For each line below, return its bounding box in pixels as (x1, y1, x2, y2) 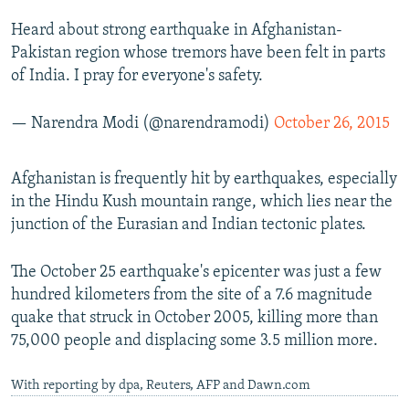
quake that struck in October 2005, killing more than (11, 309, 378, 328)
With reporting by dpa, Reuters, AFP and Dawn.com (11, 379, 310, 393)
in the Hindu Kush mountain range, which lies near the (11, 194, 393, 212)
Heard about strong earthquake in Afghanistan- (11, 22, 342, 40)
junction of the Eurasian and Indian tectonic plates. (11, 216, 366, 235)
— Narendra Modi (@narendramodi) (11, 115, 274, 133)
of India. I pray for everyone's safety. (11, 68, 263, 86)
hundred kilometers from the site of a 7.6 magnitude (11, 287, 372, 305)
